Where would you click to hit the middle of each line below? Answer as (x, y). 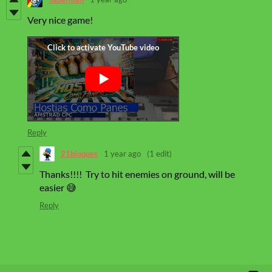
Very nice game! (60, 19)
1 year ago (122, 154)
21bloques (79, 154)
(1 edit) (159, 154)
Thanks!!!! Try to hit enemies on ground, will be (137, 174)
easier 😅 (58, 187)
